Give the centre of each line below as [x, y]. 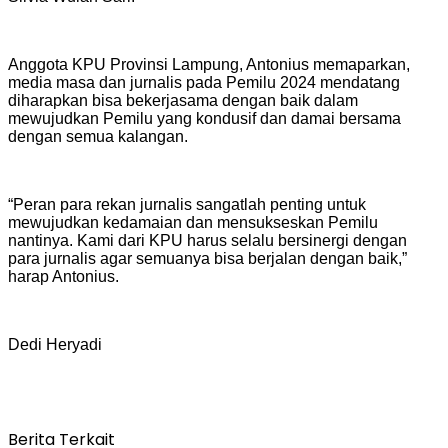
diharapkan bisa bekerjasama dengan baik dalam [183, 100]
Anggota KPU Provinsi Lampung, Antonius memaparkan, [209, 64]
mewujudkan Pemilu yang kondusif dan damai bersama [204, 118]
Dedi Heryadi [55, 344]
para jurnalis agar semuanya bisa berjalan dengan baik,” [207, 258]
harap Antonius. [63, 276]
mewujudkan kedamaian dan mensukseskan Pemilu [193, 222]
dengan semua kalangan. [98, 136]
